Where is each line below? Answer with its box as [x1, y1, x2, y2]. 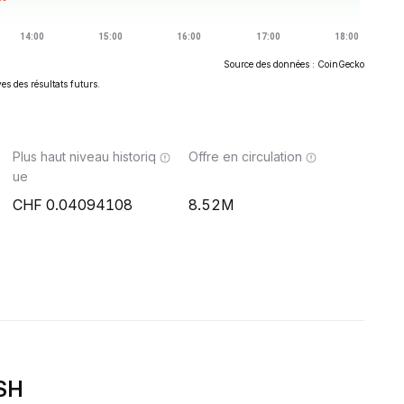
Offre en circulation [188, 149, 302, 164]
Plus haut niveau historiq [13, 149, 156, 164]
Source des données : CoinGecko [224, 59, 364, 69]
